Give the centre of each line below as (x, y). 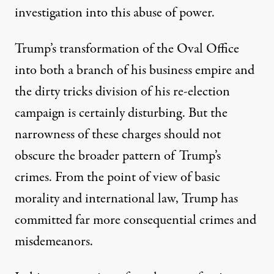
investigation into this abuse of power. (115, 13)
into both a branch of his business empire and (135, 70)
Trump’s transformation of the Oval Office (127, 49)
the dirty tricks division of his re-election (122, 91)
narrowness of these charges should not (118, 134)
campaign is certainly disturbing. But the (121, 113)
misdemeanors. (54, 241)
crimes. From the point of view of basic (117, 177)
